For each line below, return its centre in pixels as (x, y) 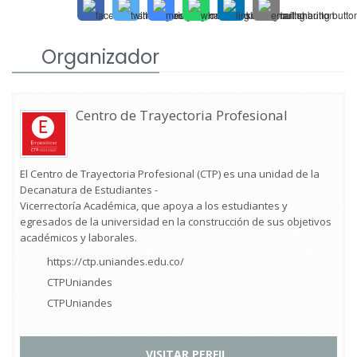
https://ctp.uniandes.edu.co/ (115, 261)
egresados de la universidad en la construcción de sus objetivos (176, 221)
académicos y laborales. (78, 237)
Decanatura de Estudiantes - (89, 189)
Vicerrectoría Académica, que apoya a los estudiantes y (154, 205)
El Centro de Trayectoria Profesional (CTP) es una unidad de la (170, 173)
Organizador (100, 57)
